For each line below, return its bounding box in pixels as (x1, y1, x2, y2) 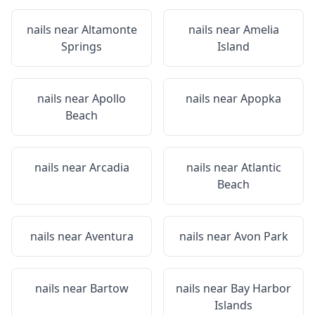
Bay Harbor (231, 281, 291, 296)
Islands (214, 297, 252, 313)
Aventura (84, 229, 134, 244)
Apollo (92, 91, 126, 106)
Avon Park (233, 229, 288, 244)
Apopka (240, 91, 281, 106)
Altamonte (81, 22, 137, 37)
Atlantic (240, 160, 281, 175)
